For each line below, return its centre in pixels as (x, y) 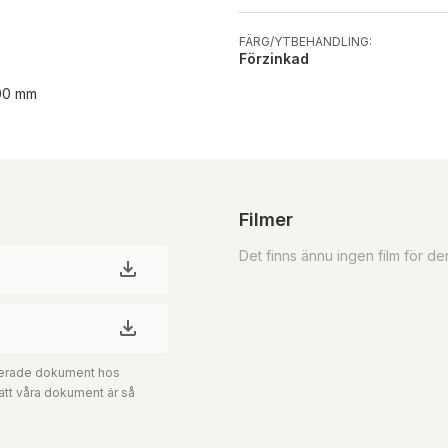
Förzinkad (274, 58)
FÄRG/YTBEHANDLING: (305, 41)
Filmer (266, 219)
